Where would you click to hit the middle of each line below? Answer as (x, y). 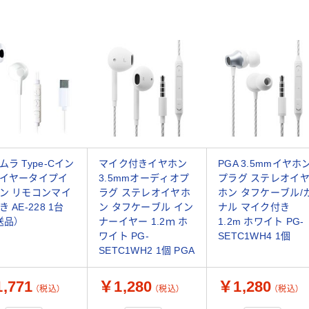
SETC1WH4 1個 (255, 236)
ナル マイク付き (254, 207)
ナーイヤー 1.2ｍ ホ (143, 222)
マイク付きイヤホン (143, 164)
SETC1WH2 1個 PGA (147, 251)
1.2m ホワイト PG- (261, 222)
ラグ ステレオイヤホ (144, 193)
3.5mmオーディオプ (144, 178)
